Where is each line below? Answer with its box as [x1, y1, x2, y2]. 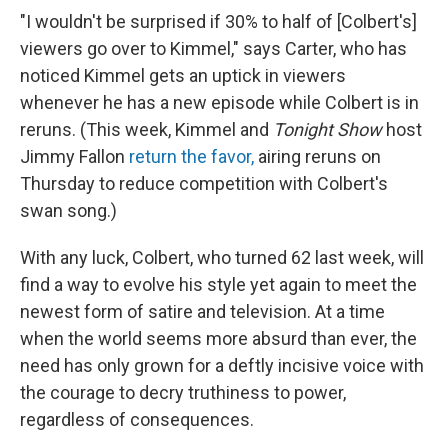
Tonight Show [273, 119, 382, 141]
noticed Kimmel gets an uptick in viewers [20, 65, 346, 87]
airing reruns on [254, 146, 381, 168]
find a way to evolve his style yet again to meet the [20, 274, 417, 296]
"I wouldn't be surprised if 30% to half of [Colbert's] [20, 11, 417, 33]
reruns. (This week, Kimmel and [20, 119, 273, 141]
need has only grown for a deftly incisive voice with [20, 355, 424, 377]
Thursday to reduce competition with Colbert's [20, 173, 388, 195]
